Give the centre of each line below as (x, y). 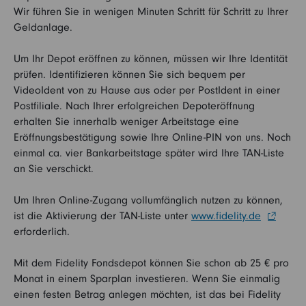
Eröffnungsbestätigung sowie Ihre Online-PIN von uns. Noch (152, 137)
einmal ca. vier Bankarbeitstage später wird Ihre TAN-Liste (149, 153)
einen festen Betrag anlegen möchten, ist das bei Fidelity (147, 294)
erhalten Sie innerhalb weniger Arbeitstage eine (126, 122)
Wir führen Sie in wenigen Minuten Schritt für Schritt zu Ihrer (151, 12)
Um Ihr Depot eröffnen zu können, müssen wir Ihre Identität (151, 59)
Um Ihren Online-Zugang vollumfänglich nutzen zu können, (148, 200)
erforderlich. (42, 232)
